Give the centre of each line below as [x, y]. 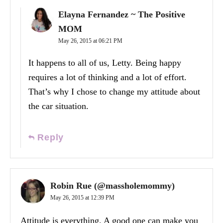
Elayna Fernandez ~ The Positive [122, 15]
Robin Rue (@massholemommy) [112, 186]
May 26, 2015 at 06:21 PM [90, 41]
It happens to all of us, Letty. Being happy [105, 63]
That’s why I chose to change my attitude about [114, 92]
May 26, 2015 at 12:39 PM [82, 198]
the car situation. [58, 106]
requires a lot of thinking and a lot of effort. [108, 77]
